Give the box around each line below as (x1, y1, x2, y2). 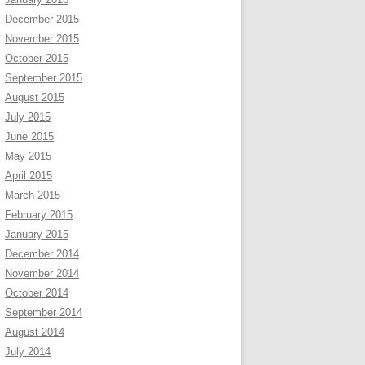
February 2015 (5, 209, 73, 221)
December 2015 (5, 13, 79, 25)
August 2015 (5, 91, 64, 103)
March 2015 (5, 189, 60, 201)
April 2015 (5, 169, 52, 182)
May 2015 (5, 150, 51, 162)
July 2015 (5, 111, 51, 123)
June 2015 (5, 130, 54, 143)
